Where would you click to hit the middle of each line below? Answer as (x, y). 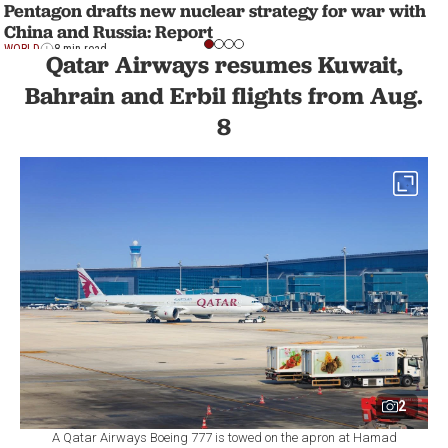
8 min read (80, 49)
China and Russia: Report (108, 32)
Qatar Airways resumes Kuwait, (224, 64)
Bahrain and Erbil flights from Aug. (224, 95)
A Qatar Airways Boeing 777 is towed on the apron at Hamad (224, 437)
